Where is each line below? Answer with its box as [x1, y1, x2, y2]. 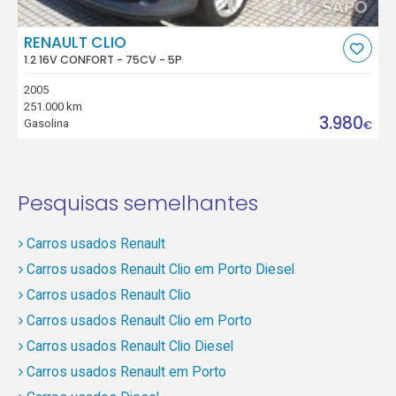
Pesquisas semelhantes [17, 187, 258, 217]
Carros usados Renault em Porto [26, 363, 226, 381]
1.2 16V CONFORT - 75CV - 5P [24, 51, 183, 67]
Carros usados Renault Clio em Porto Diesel [26, 261, 294, 278]
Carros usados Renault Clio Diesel [26, 338, 233, 355]
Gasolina [24, 117, 70, 131]
